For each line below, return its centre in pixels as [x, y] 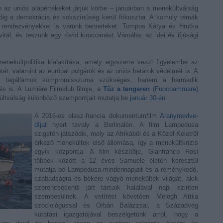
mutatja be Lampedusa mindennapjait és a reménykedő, [116, 169]
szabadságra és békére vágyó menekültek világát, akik [116, 178]
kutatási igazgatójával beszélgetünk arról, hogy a [116, 214]
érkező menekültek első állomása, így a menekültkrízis [116, 143]
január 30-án [148, 98]
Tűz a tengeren [126, 89]
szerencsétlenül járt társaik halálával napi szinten [116, 187]
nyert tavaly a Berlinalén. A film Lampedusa [122, 125]
